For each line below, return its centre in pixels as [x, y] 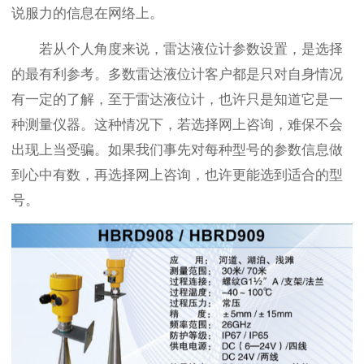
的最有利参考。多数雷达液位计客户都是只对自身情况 [177, 74]
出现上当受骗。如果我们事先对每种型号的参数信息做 [177, 149]
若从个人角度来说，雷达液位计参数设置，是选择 [191, 49]
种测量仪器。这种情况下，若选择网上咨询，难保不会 [177, 124]
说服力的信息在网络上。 [87, 13]
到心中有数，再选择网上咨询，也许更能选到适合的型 [177, 175]
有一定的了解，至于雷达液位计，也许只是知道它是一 [177, 99]
